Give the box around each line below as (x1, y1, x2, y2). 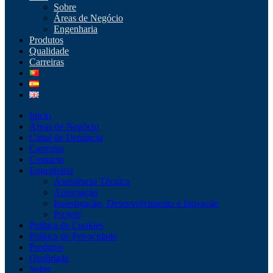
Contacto (29, 154, 64, 165)
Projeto (54, 209, 81, 220)
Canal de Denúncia (29, 132, 103, 143)
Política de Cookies (29, 220, 104, 231)
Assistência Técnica (54, 176, 130, 187)
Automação (54, 187, 98, 198)
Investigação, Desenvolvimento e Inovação (54, 198, 219, 209)
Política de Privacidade (29, 231, 117, 242)
